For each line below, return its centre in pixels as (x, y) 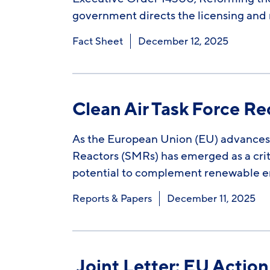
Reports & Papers (112, 199)
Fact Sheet (97, 41)
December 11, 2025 (211, 199)
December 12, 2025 (183, 41)
